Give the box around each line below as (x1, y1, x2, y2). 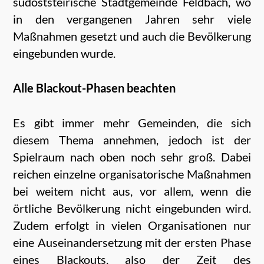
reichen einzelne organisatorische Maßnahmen (13, 166, 251, 181)
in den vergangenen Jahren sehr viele (13, 11, 251, 26)
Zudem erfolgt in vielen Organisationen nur (13, 217, 251, 232)
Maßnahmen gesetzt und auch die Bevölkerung (13, 28, 251, 43)
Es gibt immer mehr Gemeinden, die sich (13, 115, 251, 130)
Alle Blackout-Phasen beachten (13, 80, 176, 95)
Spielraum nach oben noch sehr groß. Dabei (13, 149, 251, 164)
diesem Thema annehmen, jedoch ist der (13, 132, 251, 147)
